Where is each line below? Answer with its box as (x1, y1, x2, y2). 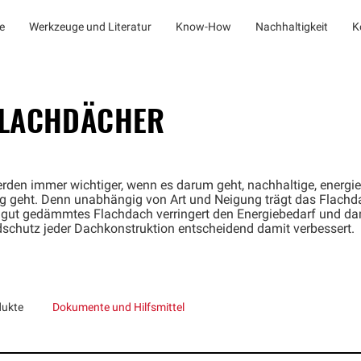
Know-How (176, 22, 231, 34)
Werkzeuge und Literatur (29, 22, 151, 34)
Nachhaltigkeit (255, 22, 328, 34)
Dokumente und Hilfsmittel (52, 302, 185, 314)
